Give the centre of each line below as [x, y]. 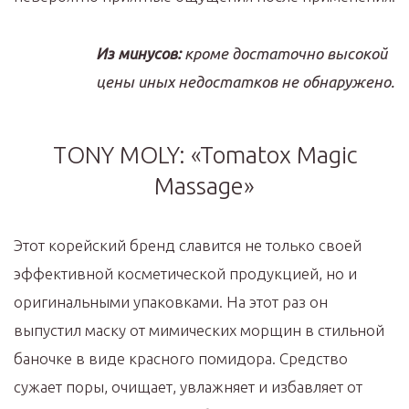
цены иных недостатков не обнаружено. [245, 82]
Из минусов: [138, 53]
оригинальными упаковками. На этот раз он [171, 302]
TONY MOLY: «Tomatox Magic [204, 155]
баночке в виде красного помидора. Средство [181, 358]
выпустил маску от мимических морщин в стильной [199, 330]
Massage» [204, 186]
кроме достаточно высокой [284, 53]
